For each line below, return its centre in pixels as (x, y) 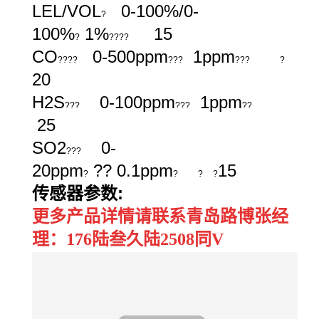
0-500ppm (123, 56)
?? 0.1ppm (131, 170)
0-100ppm (127, 102)
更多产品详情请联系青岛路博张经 (160, 216)
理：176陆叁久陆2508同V (130, 239)
